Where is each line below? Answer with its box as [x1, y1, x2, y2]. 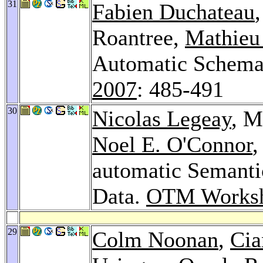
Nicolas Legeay [92, 106, 231, 131]
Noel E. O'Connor [92, 131, 252, 157]
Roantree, [92, 25, 185, 50]
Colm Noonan [92, 227, 218, 252]
